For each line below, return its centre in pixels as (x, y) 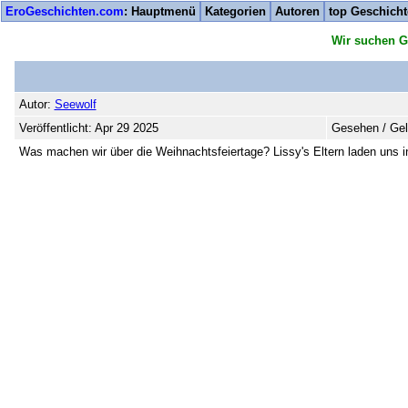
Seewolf (75, 104)
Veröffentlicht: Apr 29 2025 (88, 127)
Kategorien (235, 11)
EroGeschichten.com (65, 11)
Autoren (297, 11)
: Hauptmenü (160, 11)
